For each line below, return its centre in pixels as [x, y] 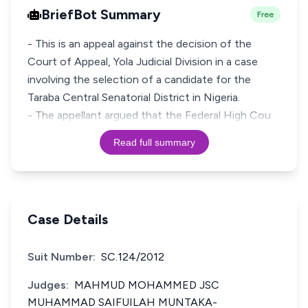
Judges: [48, 285]
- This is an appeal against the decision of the [140, 44]
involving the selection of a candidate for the [139, 79]
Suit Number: [62, 257]
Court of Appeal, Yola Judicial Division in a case [143, 62]
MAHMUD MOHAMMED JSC [147, 285]
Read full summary [154, 142]
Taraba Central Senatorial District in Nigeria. [134, 97]
